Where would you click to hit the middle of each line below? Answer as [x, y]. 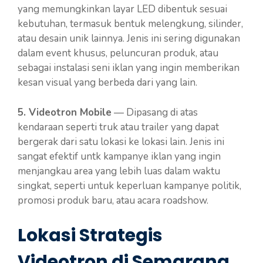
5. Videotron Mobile [65, 112]
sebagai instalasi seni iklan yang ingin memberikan [129, 68]
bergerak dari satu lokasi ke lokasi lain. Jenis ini [121, 141]
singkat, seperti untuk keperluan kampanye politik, [129, 186]
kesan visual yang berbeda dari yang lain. [107, 82]
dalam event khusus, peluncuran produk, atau [118, 53]
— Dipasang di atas [155, 112]
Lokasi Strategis [90, 235]
